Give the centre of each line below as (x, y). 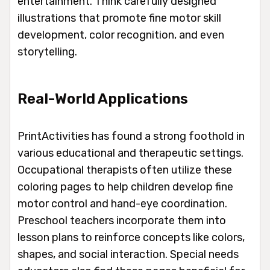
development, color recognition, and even (121, 35)
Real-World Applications (103, 99)
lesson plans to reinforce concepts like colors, (131, 238)
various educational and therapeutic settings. (130, 153)
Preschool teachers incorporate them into (122, 221)
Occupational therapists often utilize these (125, 170)
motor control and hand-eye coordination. (122, 204)
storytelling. (47, 52)
